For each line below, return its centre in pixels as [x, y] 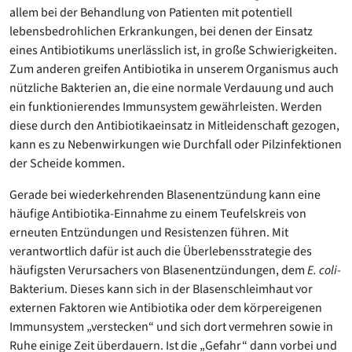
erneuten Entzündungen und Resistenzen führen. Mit [149, 232]
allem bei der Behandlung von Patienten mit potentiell [151, 12]
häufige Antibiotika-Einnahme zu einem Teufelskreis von [158, 213]
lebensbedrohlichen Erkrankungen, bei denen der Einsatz [161, 31]
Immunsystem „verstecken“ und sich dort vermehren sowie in [171, 326]
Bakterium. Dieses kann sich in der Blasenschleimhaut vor [161, 289]
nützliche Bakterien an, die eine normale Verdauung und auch [172, 88]
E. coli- [324, 270]
